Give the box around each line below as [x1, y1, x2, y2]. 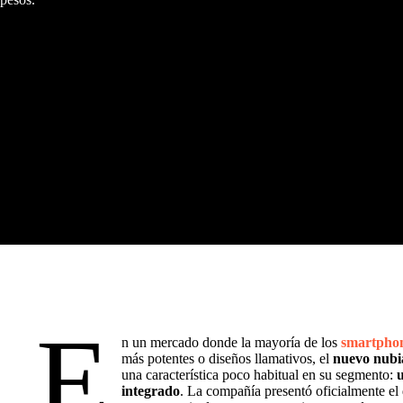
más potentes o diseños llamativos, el [121, 351, 334, 366]
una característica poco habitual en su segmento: [121, 367, 398, 382]
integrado [121, 383, 181, 399]
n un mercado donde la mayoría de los [121, 335, 342, 350]
